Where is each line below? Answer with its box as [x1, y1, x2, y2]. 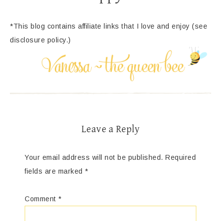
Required [165, 153, 196, 161]
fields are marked [25, 167, 85, 175]
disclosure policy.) [10, 36, 71, 44]
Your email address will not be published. [25, 153, 163, 161]
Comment [25, 194, 58, 203]
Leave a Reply [81, 123, 140, 135]
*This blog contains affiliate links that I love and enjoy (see [10, 22, 207, 30]
